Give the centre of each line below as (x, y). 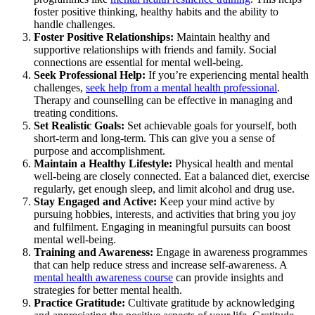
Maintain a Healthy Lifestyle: (103, 164)
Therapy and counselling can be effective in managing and (163, 101)
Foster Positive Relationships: (104, 37)
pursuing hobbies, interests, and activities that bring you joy (165, 214)
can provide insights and (228, 278)
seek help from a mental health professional (181, 88)
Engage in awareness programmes (230, 252)
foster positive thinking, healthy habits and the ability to (156, 12)
